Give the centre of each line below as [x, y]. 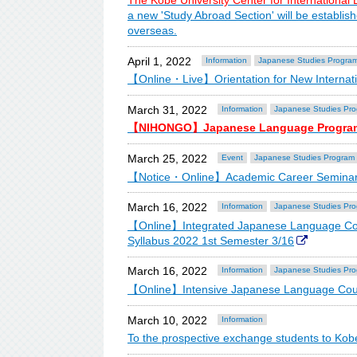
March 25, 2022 [167, 159]
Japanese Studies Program [304, 157]
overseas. [152, 31]
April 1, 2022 [159, 61]
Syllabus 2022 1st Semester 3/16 [211, 240]
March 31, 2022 [167, 110]
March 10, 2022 [167, 320]
